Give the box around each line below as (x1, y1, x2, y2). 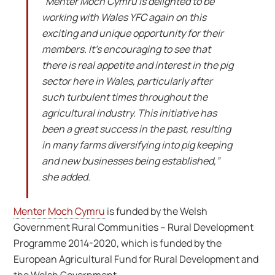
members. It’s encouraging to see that (41, 42, 211, 56)
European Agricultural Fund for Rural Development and (14, 252, 259, 266)
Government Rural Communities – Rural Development (14, 220, 254, 234)
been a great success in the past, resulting (41, 122, 231, 136)
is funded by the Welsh (105, 204, 208, 219)
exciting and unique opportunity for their (41, 26, 223, 40)
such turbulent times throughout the (41, 90, 207, 104)
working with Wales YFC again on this (41, 10, 206, 24)
